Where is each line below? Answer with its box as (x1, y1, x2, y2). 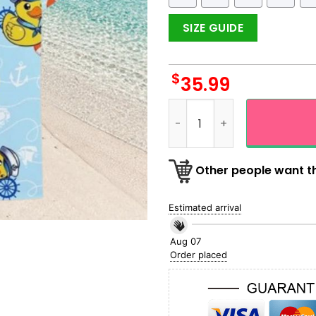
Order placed (170, 249, 228, 261)
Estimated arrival (169, 201, 242, 213)
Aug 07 (170, 236, 202, 248)
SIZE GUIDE (182, 20, 244, 35)
